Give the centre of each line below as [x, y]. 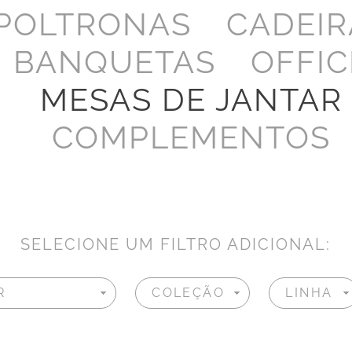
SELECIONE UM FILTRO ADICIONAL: [176, 244]
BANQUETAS [115, 62]
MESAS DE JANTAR [192, 99]
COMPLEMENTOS [192, 137]
